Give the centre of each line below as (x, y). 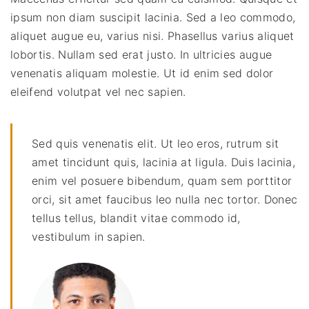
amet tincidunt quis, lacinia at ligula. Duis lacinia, (163, 162)
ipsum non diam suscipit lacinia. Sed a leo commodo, (153, 18)
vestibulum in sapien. (89, 237)
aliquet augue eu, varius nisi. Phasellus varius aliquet (152, 36)
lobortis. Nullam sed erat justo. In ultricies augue (141, 55)
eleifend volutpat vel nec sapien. (98, 92)
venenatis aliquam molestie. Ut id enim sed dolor (142, 73)
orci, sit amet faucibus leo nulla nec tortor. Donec (165, 200)
